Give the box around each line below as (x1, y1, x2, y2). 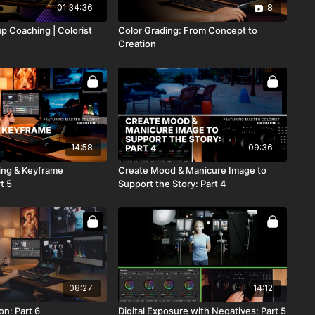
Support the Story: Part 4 (117, 178, 226, 190)
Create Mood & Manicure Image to (117, 165, 266, 176)
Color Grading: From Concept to (117, 24, 257, 36)
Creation (117, 37, 156, 49)
